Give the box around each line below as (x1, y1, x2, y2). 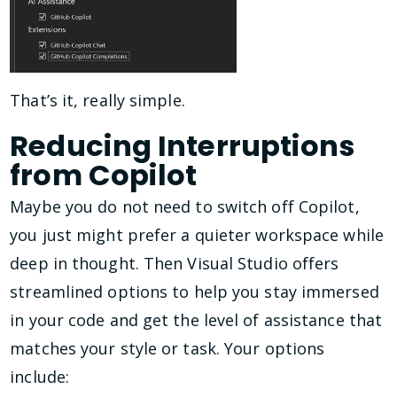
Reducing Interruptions (10, 125, 355, 166)
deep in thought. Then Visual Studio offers (10, 253, 339, 275)
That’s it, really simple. (10, 89, 185, 111)
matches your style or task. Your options (10, 338, 325, 360)
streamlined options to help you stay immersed (10, 281, 379, 303)
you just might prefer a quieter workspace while (10, 224, 384, 246)
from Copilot (10, 154, 198, 195)
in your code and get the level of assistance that (10, 309, 383, 331)
